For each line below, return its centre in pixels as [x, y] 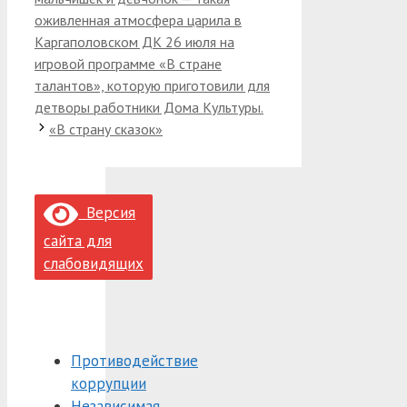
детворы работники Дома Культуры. [149, 107]
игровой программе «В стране [128, 63]
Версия [107, 213]
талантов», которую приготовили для [152, 85]
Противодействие [134, 360]
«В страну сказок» [106, 129]
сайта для [78, 240]
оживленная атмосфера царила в [138, 20]
